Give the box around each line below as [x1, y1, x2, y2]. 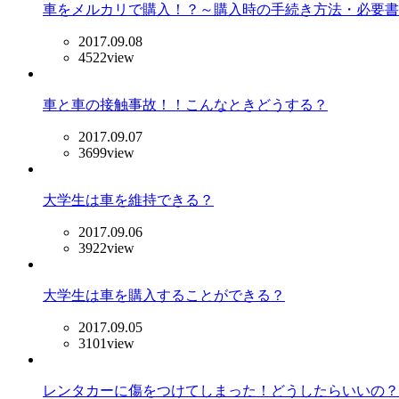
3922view [78, 240, 134, 256]
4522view [78, 49, 134, 65]
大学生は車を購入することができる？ [43, 287, 285, 303]
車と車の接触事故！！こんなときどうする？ [43, 96, 328, 112]
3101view [78, 335, 134, 351]
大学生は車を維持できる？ [43, 191, 214, 208]
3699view [78, 144, 134, 160]
